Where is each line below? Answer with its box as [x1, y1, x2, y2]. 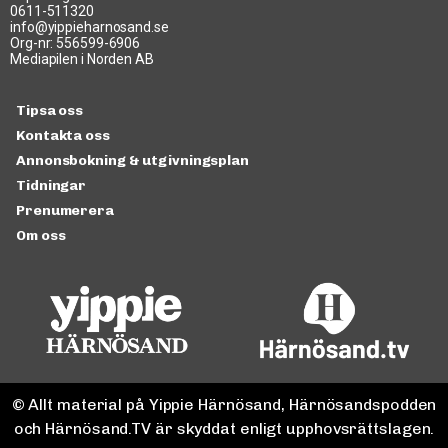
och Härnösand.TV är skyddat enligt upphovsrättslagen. [13, 419, 435, 439]
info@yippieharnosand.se [10, 18, 169, 35]
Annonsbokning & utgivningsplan [16, 152, 249, 170]
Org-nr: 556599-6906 [10, 34, 141, 51]
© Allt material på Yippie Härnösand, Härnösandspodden [11, 395, 437, 415]
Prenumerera [16, 202, 114, 220]
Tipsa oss [16, 102, 84, 120]
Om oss [16, 227, 66, 245]
